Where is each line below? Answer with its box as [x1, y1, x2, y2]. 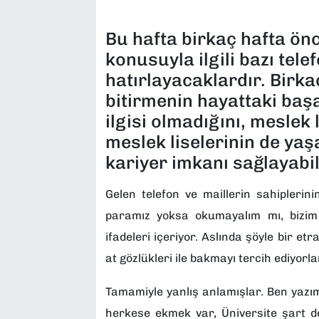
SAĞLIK [38, 19, 85, 33]
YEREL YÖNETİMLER [38, 164, 159, 178]
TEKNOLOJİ [38, 91, 107, 105]
